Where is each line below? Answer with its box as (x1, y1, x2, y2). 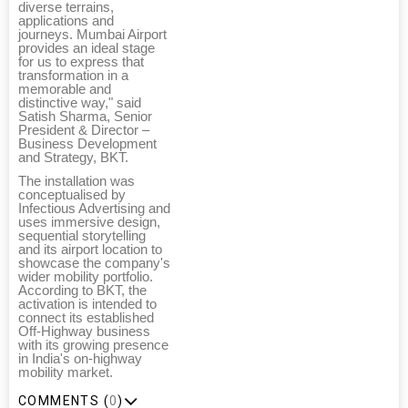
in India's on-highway (18, 352, 142, 367)
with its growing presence (18, 338, 168, 353)
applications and (18, 14, 114, 29)
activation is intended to (18, 297, 157, 312)
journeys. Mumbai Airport (18, 27, 167, 43)
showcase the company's (18, 256, 170, 271)
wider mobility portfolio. (18, 270, 153, 285)
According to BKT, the (18, 283, 147, 299)
